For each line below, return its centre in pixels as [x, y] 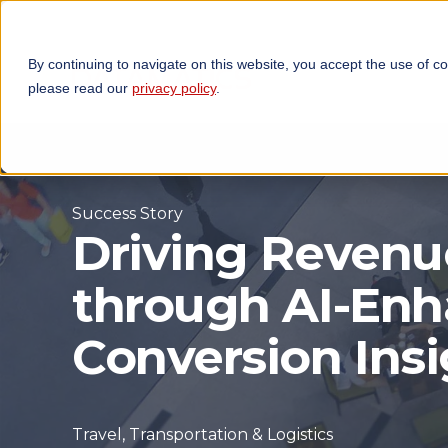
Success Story [127, 213]
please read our [80, 88]
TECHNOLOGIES [333, 64]
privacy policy [174, 88]
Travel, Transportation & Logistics [202, 435]
